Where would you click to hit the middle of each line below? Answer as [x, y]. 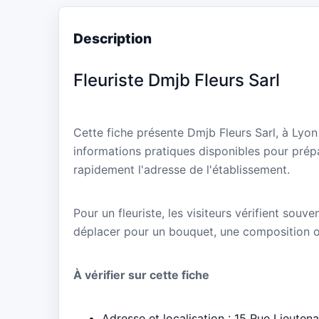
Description [113, 38]
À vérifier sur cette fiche [141, 275]
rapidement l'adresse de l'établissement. [182, 169]
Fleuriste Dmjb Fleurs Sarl [177, 80]
